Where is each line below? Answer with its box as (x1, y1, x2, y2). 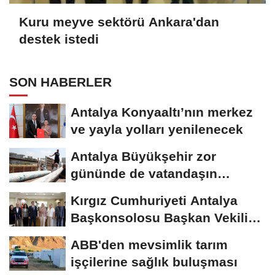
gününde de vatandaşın (71, 166, 217, 181)
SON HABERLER (9, 75, 112, 90)
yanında (71, 184, 120, 198)
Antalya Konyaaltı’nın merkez (71, 105, 253, 120)
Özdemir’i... (71, 228, 142, 242)
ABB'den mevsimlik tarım (71, 238, 228, 252)
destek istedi (19, 31, 99, 46)
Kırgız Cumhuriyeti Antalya (71, 193, 238, 208)
